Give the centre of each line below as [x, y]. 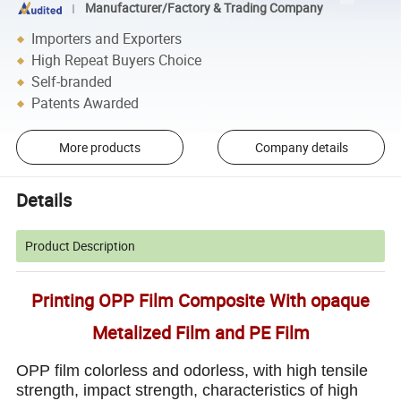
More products [99, 148]
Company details [301, 148]
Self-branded [72, 82]
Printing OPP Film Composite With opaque [200, 301]
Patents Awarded [85, 103]
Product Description [81, 246]
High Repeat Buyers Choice [117, 60]
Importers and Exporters [107, 39]
